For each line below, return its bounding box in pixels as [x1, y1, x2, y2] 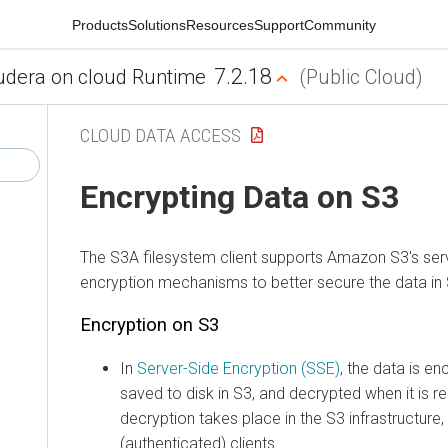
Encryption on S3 [80, 313, 220, 336]
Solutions [128, 16, 186, 33]
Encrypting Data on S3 [80, 178, 399, 217]
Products [72, 16, 128, 33]
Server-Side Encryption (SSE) [137, 358, 340, 378]
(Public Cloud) [298, 65, 423, 89]
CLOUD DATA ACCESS [80, 123, 241, 147]
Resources [186, 16, 254, 33]
